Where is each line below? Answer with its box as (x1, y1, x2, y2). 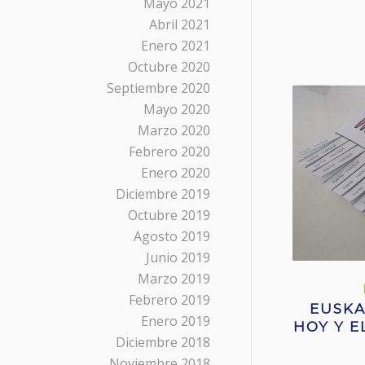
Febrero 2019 (129, 291, 210, 309)
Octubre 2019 (128, 206, 210, 224)
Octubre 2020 (128, 58, 210, 76)
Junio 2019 (146, 248, 210, 266)
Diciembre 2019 (116, 185, 210, 203)
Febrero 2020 (129, 143, 210, 161)
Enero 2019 (141, 312, 210, 330)
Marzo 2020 (138, 121, 210, 139)
